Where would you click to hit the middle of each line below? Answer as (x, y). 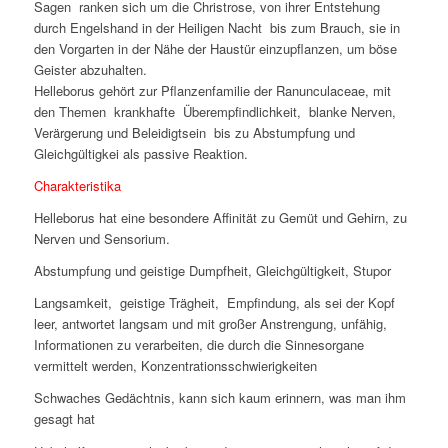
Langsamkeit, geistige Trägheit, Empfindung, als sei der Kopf (214, 303)
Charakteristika (77, 186)
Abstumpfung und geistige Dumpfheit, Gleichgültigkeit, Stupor (212, 271)
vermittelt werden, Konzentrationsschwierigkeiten (175, 366)
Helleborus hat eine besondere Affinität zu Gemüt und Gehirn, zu (220, 218)
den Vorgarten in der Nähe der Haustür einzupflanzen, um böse (215, 49)
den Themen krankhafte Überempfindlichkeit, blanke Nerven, (214, 112)
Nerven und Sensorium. (101, 239)
